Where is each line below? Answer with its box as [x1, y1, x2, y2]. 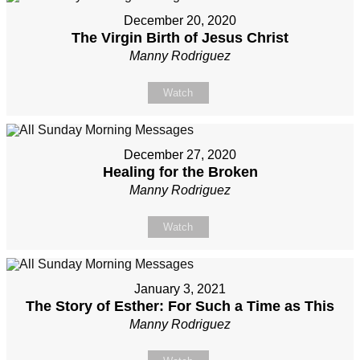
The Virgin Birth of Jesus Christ [72, 30, 288, 47]
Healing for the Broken [102, 164, 258, 181]
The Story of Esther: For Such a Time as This [26, 298, 334, 315]
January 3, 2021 [134, 282, 226, 297]
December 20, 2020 [124, 14, 236, 28]
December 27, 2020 [124, 148, 236, 162]
